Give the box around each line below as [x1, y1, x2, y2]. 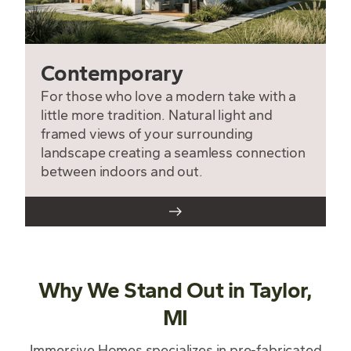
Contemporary [41, 60, 183, 87]
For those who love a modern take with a [41, 88, 296, 106]
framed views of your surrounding [41, 125, 254, 143]
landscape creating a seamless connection [41, 144, 306, 162]
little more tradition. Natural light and [41, 107, 273, 125]
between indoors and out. [41, 163, 203, 181]
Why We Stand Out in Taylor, [38, 277, 313, 304]
